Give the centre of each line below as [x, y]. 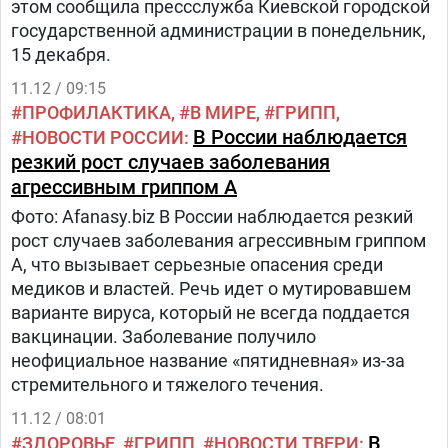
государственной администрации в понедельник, [218, 30]
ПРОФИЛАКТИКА [96, 112]
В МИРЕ [223, 112]
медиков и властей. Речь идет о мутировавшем [211, 288]
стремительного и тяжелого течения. [167, 384]
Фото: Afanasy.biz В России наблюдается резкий [212, 216]
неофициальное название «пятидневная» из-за [208, 360]
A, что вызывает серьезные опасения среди [197, 264]
